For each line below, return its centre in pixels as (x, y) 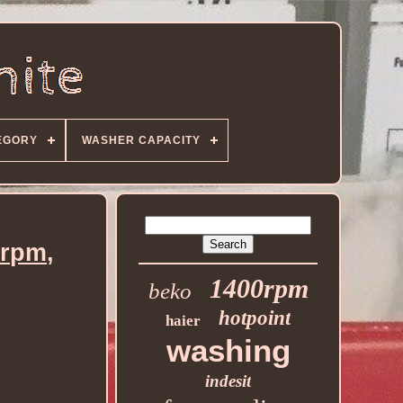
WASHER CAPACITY (141, 140)
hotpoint (255, 318)
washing (228, 350)
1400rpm (259, 288)
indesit (228, 381)
